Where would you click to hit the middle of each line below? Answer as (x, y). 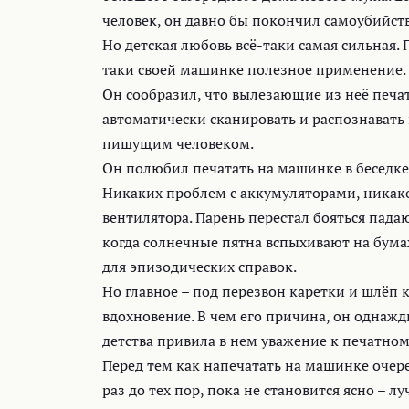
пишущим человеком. (178, 144)
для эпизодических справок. (199, 267)
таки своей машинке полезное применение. (254, 70)
